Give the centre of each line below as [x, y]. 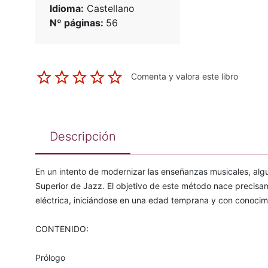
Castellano [109, 9]
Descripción [83, 137]
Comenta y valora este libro [184, 77]
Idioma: [66, 9]
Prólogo [50, 258]
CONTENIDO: [62, 229]
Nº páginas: [77, 23]
